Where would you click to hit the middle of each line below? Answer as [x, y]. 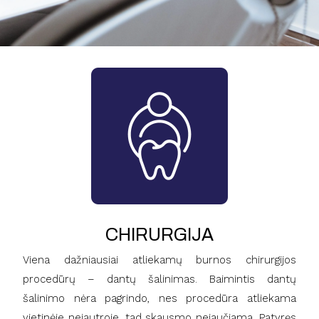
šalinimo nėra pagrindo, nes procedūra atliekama [159, 298]
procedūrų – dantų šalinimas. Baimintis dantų [159, 279]
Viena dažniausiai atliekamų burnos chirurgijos [159, 260]
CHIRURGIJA [159, 234]
